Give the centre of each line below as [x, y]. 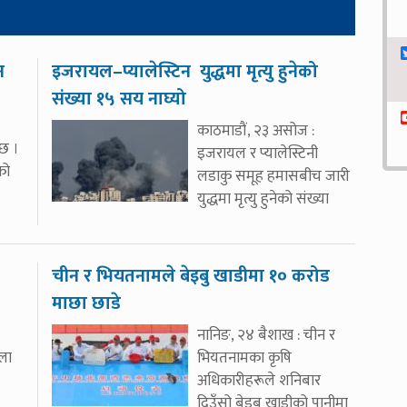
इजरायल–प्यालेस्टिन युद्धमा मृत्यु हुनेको [184, 72]
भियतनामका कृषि [244, 358]
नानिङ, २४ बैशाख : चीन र [266, 335]
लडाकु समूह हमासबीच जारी [273, 176]
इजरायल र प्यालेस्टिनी [257, 154]
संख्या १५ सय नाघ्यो [119, 99]
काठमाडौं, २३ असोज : [255, 131]
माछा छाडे [86, 303]
